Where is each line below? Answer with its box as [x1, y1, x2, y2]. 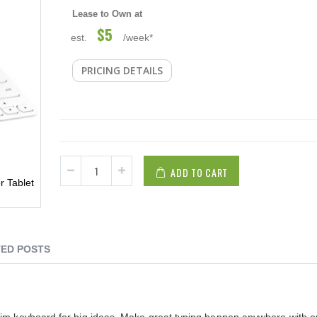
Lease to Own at [72, 8, 143, 20]
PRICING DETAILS [81, 64, 163, 78]
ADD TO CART [171, 165, 229, 180]
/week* [123, 32, 154, 44]
